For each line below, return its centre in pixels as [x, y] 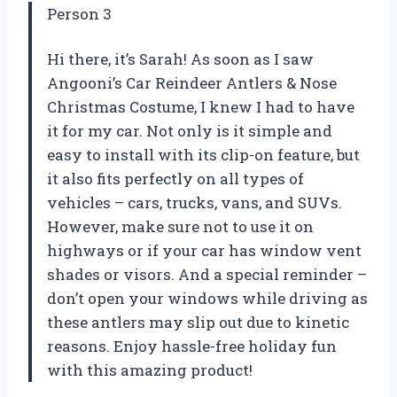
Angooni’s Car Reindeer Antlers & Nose [192, 83]
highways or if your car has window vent [204, 251]
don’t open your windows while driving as [207, 299]
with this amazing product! [150, 370]
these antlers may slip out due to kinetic [198, 323]
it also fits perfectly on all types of [175, 179]
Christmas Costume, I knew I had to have [201, 107]
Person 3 [79, 14]
